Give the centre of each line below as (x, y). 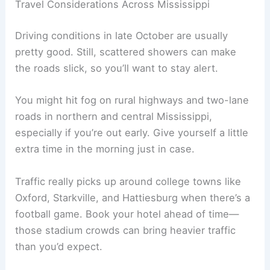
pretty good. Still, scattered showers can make (126, 52)
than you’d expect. (59, 246)
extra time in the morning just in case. (105, 149)
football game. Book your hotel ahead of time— (127, 214)
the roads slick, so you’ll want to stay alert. (117, 68)
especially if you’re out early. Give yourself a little (132, 133)
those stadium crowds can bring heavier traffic (126, 230)
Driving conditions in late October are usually (122, 36)
